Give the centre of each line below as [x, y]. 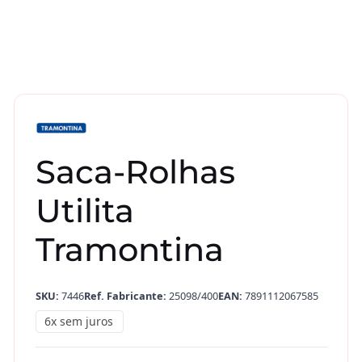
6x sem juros [79, 321]
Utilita [84, 210]
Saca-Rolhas [135, 171]
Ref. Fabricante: [125, 296]
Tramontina [129, 249]
